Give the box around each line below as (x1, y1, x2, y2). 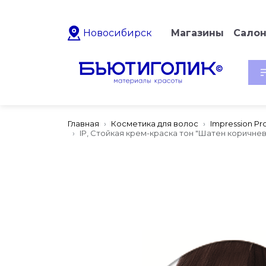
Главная (68, 119, 99, 128)
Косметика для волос (111, 119, 198, 128)
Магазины (171, 27, 224, 39)
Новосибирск (83, 27, 152, 39)
